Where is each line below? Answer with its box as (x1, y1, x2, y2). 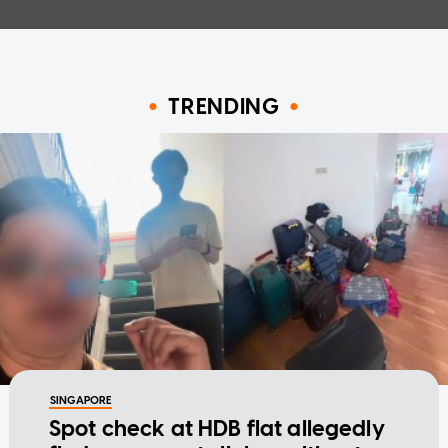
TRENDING (168, 93, 280, 121)
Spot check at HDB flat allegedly (48, 415, 385, 443)
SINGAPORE (49, 394, 112, 408)
